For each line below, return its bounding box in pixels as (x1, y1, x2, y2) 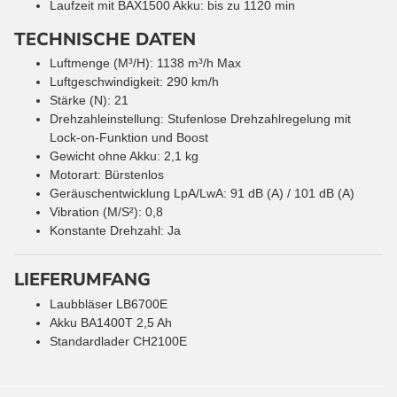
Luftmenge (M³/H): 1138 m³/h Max (50, 56, 241, 71)
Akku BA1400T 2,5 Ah (50, 315, 172, 331)
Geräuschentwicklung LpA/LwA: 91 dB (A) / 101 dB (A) (50, 186, 354, 201)
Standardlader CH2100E (50, 334, 187, 349)
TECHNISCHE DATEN (14, 27, 196, 51)
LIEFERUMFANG (14, 268, 151, 292)
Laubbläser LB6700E (50, 297, 167, 312)
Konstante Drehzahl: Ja (50, 223, 181, 238)
